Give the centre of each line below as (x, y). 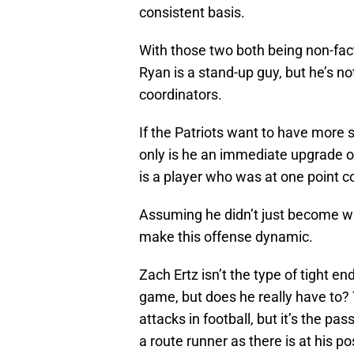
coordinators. (181, 95)
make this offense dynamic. (226, 237)
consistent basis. (192, 13)
